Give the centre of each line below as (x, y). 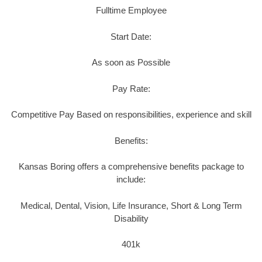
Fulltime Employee (131, 11)
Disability (131, 218)
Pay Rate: (131, 88)
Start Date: (131, 36)
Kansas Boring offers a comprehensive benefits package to (131, 167)
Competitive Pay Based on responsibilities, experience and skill (131, 115)
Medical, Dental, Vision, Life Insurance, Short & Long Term (131, 205)
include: (131, 180)
